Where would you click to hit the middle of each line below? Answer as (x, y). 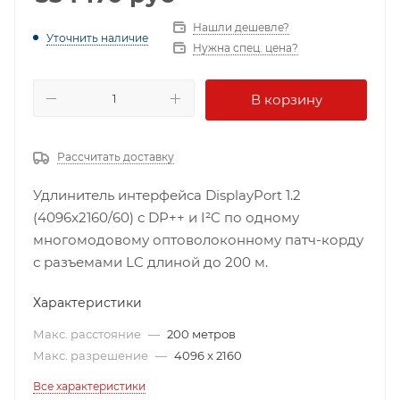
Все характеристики (89, 386)
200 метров (201, 334)
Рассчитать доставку (116, 157)
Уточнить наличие (97, 37)
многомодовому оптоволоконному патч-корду (198, 240)
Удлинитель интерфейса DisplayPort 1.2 (167, 195)
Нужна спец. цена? (246, 48)
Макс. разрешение (92, 355)
